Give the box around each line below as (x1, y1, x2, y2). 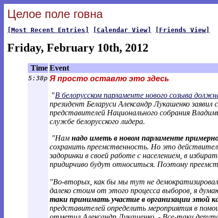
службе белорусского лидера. (50, 117, 145, 126)
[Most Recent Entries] (7, 26, 89, 34)
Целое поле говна (7, 7, 103, 20)
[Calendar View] (93, 26, 151, 34)
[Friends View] (155, 26, 210, 34)
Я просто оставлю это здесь (50, 74, 169, 83)
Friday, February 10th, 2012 (7, 41, 148, 54)
